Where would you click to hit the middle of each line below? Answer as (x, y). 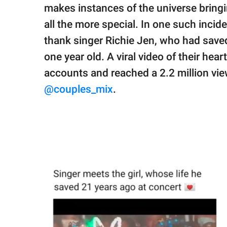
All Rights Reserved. (45, 45)
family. (27, 11)
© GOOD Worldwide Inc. (50, 36)
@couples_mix (79, 89)
